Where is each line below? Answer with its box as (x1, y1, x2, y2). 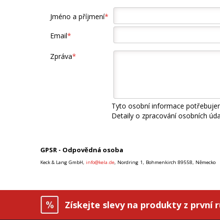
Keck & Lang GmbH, (40, 159, 86, 166)
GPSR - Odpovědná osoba (40, 145, 123, 155)
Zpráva (50, 51, 72, 61)
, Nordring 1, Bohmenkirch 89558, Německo (114, 159, 216, 166)
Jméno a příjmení (50, 11, 105, 21)
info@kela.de (86, 159, 114, 166)
